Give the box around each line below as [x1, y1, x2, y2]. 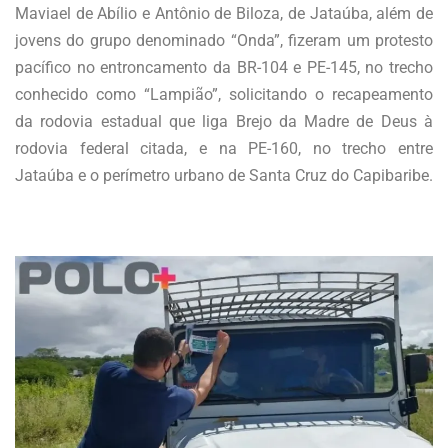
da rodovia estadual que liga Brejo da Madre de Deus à [15, 112, 433, 132]
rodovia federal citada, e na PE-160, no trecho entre [15, 139, 433, 159]
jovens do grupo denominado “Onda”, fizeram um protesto [15, 31, 433, 51]
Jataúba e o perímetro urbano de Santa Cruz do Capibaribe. [15, 166, 433, 186]
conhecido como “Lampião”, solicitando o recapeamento [15, 85, 433, 105]
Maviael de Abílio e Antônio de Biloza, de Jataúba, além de [15, 4, 433, 24]
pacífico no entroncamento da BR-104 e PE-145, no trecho [15, 58, 433, 78]
